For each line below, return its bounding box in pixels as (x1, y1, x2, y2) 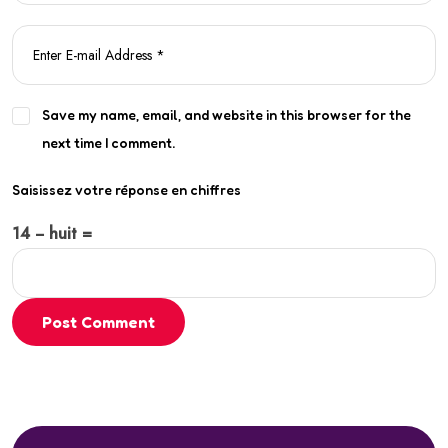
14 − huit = (12, 221, 92, 245)
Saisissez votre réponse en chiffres (12, 180, 241, 198)
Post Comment (42, 311, 155, 332)
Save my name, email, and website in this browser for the (42, 106, 411, 124)
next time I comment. (42, 134, 175, 152)
